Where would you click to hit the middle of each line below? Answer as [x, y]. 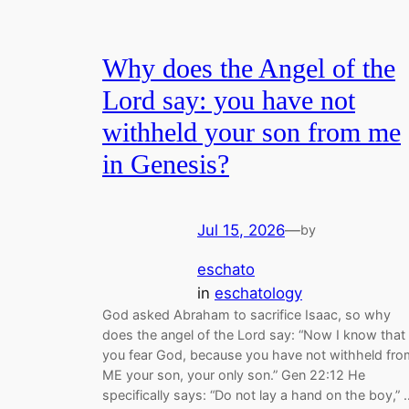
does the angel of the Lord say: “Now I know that [254, 335]
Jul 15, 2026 [241, 231]
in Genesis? [166, 164]
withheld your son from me [252, 132]
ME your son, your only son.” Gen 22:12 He [234, 375]
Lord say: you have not [229, 100]
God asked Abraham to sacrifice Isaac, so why [246, 315]
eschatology [258, 294]
